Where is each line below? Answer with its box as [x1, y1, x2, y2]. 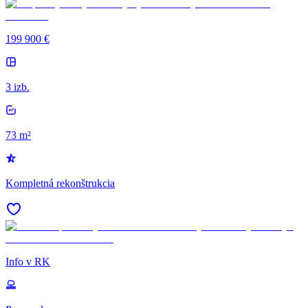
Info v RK [5, 255, 50, 267]
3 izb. [5, 80, 30, 93]
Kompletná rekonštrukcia [5, 177, 115, 189]
